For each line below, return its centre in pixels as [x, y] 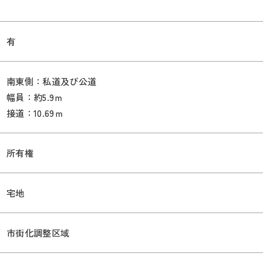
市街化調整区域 [38, 233]
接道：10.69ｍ [35, 113]
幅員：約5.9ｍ [35, 97]
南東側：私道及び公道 [52, 81]
